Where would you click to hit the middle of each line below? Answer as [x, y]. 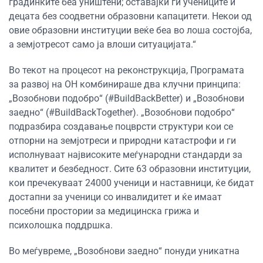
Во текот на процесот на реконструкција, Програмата [127, 70]
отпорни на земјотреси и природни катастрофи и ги [122, 140]
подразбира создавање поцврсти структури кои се [121, 126]
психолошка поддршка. [61, 225]
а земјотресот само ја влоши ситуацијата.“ [102, 44]
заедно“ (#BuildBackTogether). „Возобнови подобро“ [122, 112]
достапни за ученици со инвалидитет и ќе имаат [115, 197]
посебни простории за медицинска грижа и [104, 211]
